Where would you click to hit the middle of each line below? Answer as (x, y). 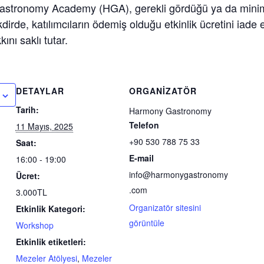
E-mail (141, 158)
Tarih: (27, 109)
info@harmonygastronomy (178, 174)
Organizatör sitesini (165, 207)
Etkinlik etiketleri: (51, 241)
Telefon (144, 125)
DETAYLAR (40, 90)
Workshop (34, 225)
